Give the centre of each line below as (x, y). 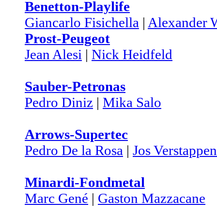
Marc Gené (56, 198)
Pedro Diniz (59, 102)
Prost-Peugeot (67, 38)
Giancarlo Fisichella (82, 22)
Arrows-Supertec (76, 134)
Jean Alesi (53, 54)
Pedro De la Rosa (74, 150)
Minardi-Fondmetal (85, 182)
